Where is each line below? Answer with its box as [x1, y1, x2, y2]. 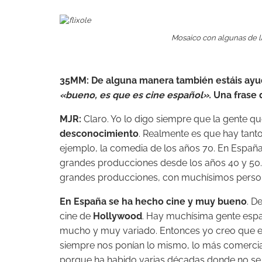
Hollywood [91, 211, 142, 222]
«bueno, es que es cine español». [60, 89, 211, 101]
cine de [60, 211, 91, 222]
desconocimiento [60, 128, 139, 140]
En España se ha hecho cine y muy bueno [60, 196, 247, 208]
